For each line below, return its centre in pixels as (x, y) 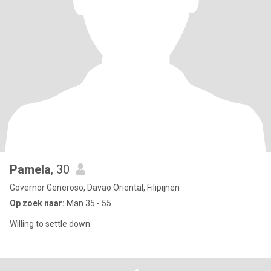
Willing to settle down (50, 224)
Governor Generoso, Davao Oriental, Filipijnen (95, 188)
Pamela (30, 169)
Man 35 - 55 (88, 203)
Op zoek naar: (37, 203)
